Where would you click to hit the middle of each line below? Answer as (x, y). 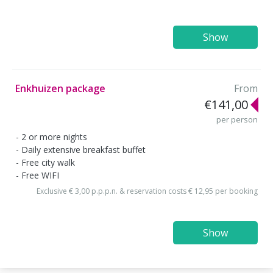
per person (237, 120)
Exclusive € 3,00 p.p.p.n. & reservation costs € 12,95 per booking (147, 191)
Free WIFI (40, 175)
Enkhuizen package (60, 89)
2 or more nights (54, 136)
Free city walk (48, 162)
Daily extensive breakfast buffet (83, 149)
